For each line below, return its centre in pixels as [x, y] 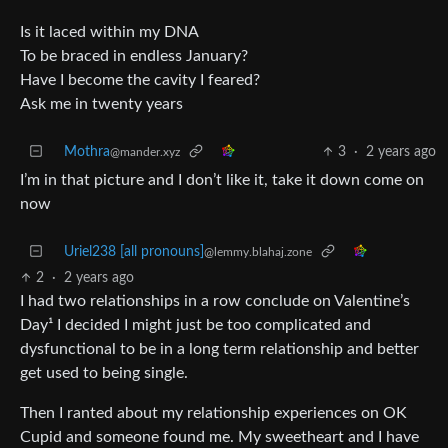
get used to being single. [104, 372]
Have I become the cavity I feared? [140, 79]
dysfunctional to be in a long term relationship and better [219, 348]
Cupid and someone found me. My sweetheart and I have [219, 436]
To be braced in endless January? [134, 55]
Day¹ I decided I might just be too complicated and [195, 324]
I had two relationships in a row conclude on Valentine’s [215, 300]
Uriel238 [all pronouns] [134, 251]
